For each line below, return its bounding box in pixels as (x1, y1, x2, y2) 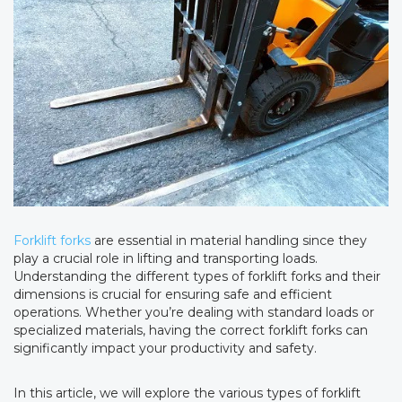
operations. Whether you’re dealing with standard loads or (13, 304, 374, 321)
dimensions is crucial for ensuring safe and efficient (13, 286, 332, 303)
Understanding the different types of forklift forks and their (13, 268, 380, 285)
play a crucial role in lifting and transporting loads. (13, 250, 318, 267)
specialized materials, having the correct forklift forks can (13, 322, 368, 339)
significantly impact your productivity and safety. (13, 340, 317, 357)
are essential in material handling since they (91, 232, 367, 249)
